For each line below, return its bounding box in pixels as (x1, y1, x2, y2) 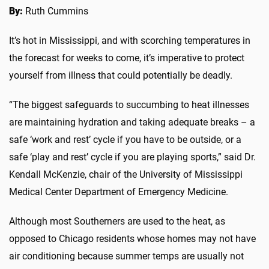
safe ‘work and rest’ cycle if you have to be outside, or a (9, 133, 241, 145)
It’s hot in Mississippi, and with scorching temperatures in (9, 34, 250, 46)
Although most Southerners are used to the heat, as (9, 215, 225, 227)
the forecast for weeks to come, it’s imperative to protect (9, 52, 244, 64)
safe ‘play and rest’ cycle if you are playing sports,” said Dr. (9, 151, 256, 163)
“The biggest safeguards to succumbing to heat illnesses (9, 98, 249, 110)
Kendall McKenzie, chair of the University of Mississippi (9, 168, 243, 180)
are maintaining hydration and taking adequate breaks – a (9, 116, 255, 128)
